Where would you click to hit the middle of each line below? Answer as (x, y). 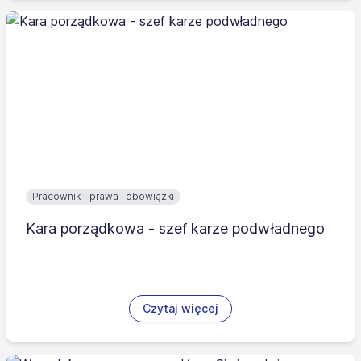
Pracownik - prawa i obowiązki (103, 196)
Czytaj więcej (180, 308)
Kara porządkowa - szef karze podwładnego (175, 228)
